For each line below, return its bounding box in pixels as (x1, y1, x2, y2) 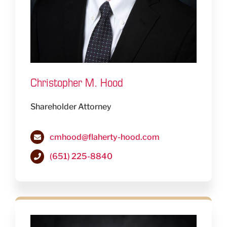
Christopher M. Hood (30, 74, 123, 90)
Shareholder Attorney (30, 102, 111, 112)
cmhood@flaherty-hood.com (50, 132, 160, 142)
